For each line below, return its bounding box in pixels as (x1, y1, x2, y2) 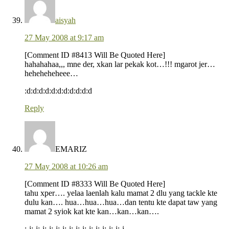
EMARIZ (55, 145, 87, 154)
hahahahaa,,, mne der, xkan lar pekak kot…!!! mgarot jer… (25, 60, 215, 69)
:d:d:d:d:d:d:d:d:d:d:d (25, 86, 92, 96)
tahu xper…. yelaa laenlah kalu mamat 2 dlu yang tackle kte (25, 189, 217, 198)
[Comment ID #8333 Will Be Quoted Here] (25, 179, 165, 189)
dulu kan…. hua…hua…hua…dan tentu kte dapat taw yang (25, 198, 217, 207)
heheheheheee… (25, 69, 78, 78)
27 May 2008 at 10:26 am (25, 162, 108, 171)
